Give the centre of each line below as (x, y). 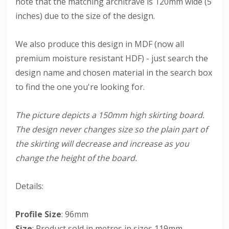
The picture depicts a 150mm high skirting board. (110, 115)
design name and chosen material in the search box (114, 72)
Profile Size (38, 214)
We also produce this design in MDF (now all (100, 44)
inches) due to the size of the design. (85, 16)
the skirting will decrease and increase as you (102, 143)
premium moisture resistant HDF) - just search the (112, 58)
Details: (29, 186)
